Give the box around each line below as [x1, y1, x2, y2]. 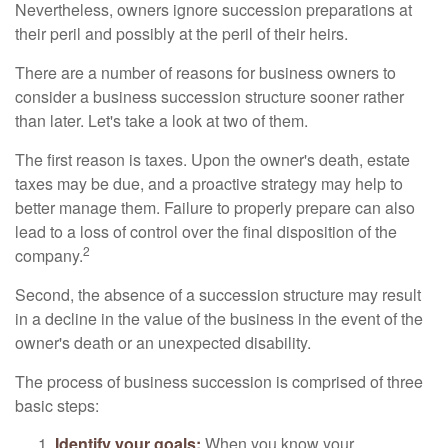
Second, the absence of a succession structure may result [15, 283, 421, 306]
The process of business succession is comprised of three [15, 370, 423, 393]
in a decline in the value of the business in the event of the [15, 307, 423, 330]
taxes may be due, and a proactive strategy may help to [15, 172, 403, 195]
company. [15, 244, 83, 267]
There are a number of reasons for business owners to [15, 61, 396, 84]
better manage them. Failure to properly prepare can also [15, 196, 415, 219]
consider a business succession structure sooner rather [15, 85, 404, 108]
